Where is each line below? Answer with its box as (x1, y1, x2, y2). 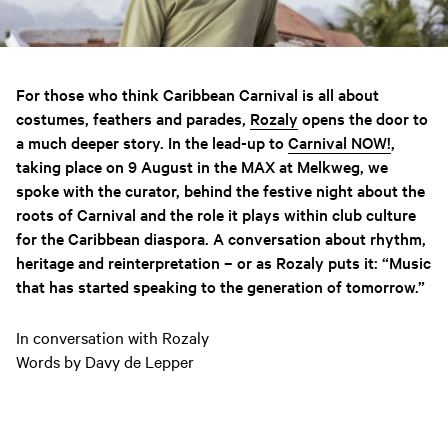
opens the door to (298, 107, 428, 130)
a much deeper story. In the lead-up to (16, 131, 288, 154)
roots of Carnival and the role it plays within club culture (16, 203, 416, 226)
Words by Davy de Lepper (16, 350, 194, 373)
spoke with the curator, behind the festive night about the (16, 179, 425, 202)
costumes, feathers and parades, (16, 107, 250, 130)
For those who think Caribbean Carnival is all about (16, 83, 379, 106)
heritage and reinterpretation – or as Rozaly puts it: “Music (16, 251, 431, 274)
